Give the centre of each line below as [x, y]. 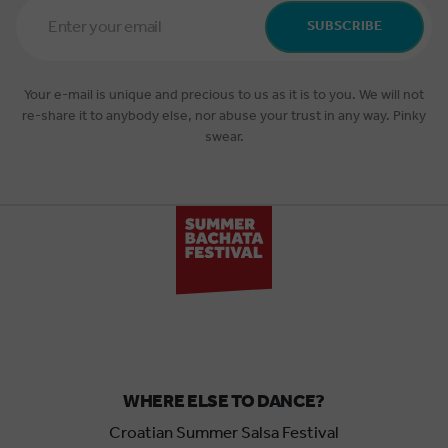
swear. [224, 137]
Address [44, 27]
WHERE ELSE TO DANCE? [224, 402]
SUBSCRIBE [344, 26]
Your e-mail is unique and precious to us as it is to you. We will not [224, 95]
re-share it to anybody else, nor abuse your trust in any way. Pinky [224, 116]
